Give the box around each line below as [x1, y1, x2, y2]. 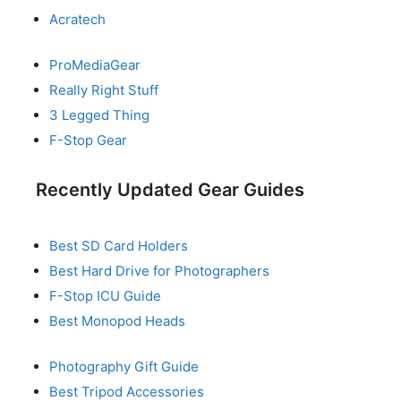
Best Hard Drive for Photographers [49, 262, 269, 280]
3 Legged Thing [49, 106, 149, 124]
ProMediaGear [49, 55, 141, 73]
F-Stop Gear [49, 131, 127, 149]
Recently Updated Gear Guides [36, 179, 304, 201]
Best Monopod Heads [49, 312, 185, 330]
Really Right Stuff [49, 81, 158, 98]
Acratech [49, 11, 106, 29]
